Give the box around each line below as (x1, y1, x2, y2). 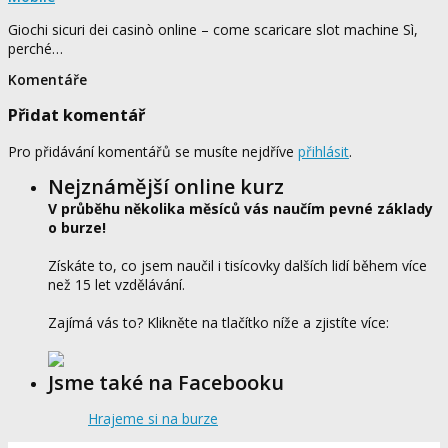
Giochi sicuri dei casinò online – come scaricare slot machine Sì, (8, 19, 418, 39)
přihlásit (298, 142, 349, 162)
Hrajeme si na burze (88, 409, 218, 429)
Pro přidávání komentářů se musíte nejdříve (8, 142, 298, 162)
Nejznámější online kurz (48, 173, 284, 201)
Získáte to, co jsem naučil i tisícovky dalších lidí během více (48, 256, 427, 276)
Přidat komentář (8, 104, 145, 127)
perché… (8, 38, 63, 58)
